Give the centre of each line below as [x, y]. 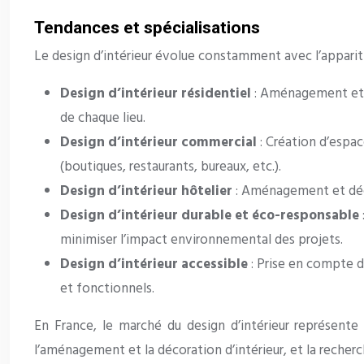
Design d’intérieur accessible [156, 265]
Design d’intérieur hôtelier [148, 192]
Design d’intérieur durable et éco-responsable [211, 216]
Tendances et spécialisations [147, 28]
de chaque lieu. [103, 119]
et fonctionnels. [107, 289]
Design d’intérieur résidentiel [157, 94]
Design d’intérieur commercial [160, 143]
